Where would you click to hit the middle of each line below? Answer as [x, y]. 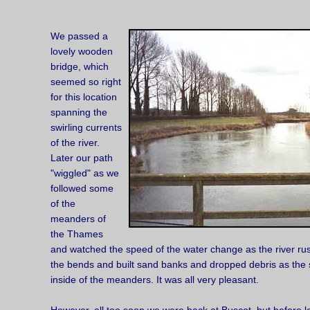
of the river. [75, 143]
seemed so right [86, 82]
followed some [82, 189]
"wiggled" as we [85, 174]
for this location [84, 98]
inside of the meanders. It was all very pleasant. [155, 280]
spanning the [79, 113]
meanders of [78, 219]
